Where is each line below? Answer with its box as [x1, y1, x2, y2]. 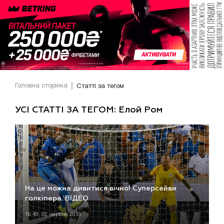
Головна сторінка [15, 83, 67, 89]
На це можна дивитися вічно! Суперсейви [25, 185, 176, 192]
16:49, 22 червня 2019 [25, 212, 81, 217]
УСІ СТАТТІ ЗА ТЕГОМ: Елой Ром [15, 105, 162, 114]
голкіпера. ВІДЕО [25, 195, 88, 202]
